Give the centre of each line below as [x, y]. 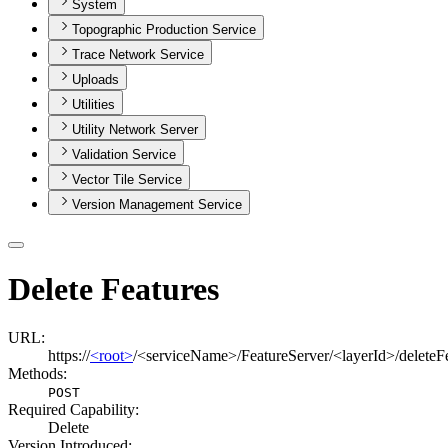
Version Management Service [157, 205]
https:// [69, 356]
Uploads [95, 80]
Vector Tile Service [127, 180]
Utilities [93, 105]
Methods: [37, 374]
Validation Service [124, 155]
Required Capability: [73, 410]
